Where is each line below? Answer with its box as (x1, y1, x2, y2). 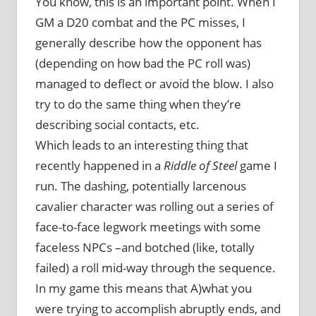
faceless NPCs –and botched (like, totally (35, 238, 255, 255)
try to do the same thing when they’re (35, 95, 241, 112)
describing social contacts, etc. (35, 116, 200, 133)
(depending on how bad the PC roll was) (35, 54, 250, 71)
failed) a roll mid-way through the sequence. (35, 259, 276, 276)
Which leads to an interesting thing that (35, 136, 248, 153)
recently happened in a (35, 157, 164, 174)
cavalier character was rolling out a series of (35, 197, 274, 214)
